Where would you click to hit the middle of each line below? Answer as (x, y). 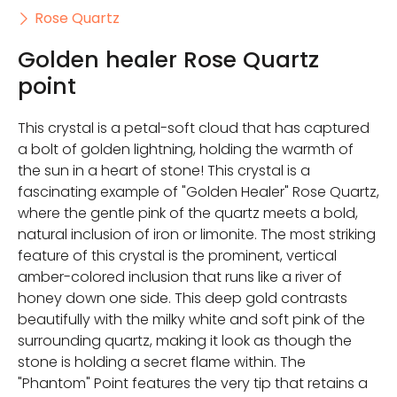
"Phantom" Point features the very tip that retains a (193, 384)
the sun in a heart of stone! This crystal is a (164, 171)
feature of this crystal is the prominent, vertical (177, 256)
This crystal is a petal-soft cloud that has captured (194, 128)
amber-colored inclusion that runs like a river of (180, 277)
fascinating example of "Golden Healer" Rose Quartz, (198, 192)
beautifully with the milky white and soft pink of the (191, 320)
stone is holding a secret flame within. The (162, 362)
